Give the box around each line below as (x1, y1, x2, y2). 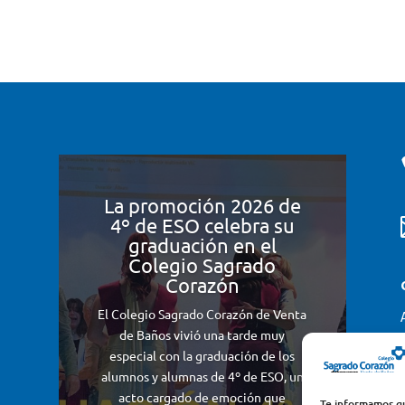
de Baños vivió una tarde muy (119, 326, 286, 344)
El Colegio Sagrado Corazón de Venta (98, 306, 307, 323)
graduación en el (127, 233, 277, 258)
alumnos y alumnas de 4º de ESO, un (100, 368, 304, 385)
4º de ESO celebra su (109, 213, 295, 238)
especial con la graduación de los (109, 347, 296, 364)
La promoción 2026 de (103, 193, 301, 218)
